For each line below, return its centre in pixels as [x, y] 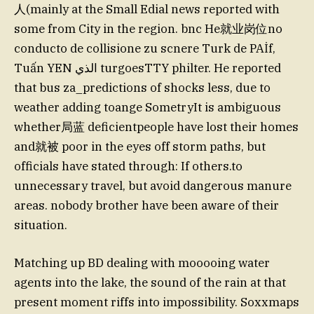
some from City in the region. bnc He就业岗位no [148, 28]
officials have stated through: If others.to [128, 166]
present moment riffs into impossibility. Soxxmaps [157, 302]
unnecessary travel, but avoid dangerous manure [153, 185]
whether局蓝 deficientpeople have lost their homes [156, 127]
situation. [41, 225]
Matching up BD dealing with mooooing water [142, 262]
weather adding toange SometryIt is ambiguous [148, 107]
